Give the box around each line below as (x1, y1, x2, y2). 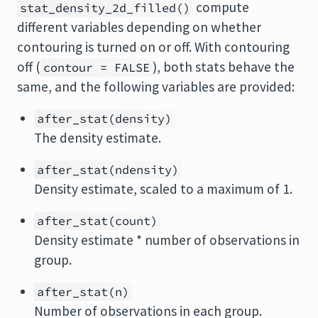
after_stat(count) (37, 213, 158, 229)
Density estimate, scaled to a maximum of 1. (34, 180, 292, 197)
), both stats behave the (153, 58, 295, 75)
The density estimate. (34, 129, 161, 146)
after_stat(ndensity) (37, 162, 179, 177)
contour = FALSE (43, 60, 150, 75)
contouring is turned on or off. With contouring (17, 38, 290, 55)
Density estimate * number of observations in (34, 231, 300, 248)
